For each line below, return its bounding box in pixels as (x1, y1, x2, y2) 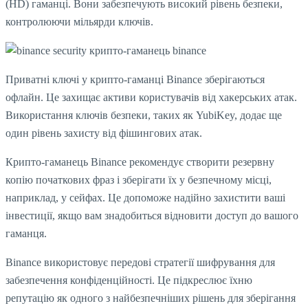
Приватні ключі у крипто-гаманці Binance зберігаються (5, 73, 265, 85)
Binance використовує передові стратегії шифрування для (5, 256, 275, 268)
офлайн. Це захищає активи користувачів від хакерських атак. (5, 91, 297, 103)
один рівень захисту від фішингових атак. (5, 126, 202, 139)
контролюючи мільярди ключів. (5, 15, 153, 27)
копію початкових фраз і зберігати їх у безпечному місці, (5, 173, 272, 186)
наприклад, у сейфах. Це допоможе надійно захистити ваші (5, 191, 285, 203)
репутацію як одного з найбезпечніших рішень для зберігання (5, 291, 296, 304)
